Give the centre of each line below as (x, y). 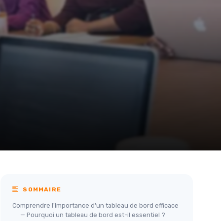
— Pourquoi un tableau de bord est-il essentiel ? (93, 215)
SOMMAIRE (41, 189)
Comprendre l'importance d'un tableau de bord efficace (95, 205)
